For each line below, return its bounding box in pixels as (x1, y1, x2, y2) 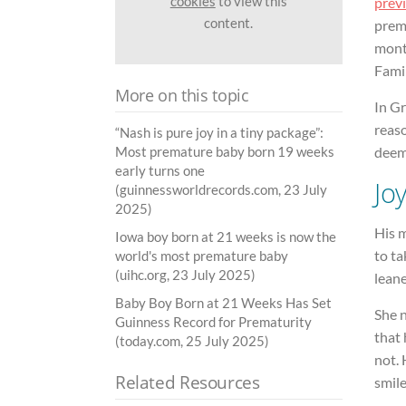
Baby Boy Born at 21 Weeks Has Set (115, 295, 332, 312)
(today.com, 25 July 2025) (115, 333, 269, 350)
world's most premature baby (115, 247, 288, 265)
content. (204, 14, 254, 31)
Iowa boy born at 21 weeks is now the (115, 228, 336, 246)
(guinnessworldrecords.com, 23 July (115, 181, 327, 198)
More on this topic (115, 84, 249, 107)
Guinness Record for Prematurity (115, 314, 312, 331)
